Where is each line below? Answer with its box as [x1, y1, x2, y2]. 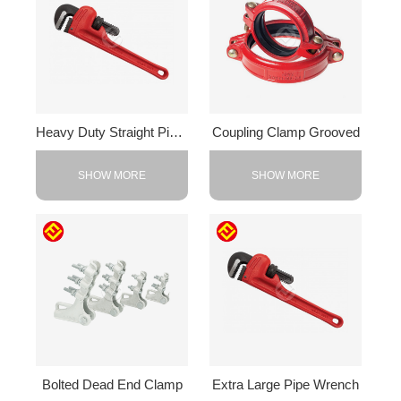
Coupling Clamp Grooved [211, 124, 360, 140]
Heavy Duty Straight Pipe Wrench [169, 124, 183, 140]
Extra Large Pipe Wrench [212, 377, 360, 393]
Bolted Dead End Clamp [41, 377, 183, 393]
